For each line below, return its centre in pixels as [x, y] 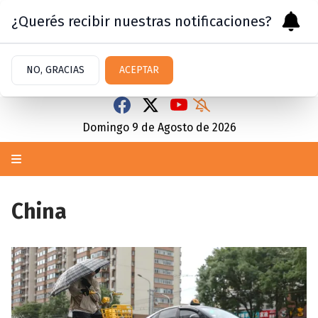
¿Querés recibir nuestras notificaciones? [142, 21]
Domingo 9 [110, 127]
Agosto [175, 127]
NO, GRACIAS [55, 70]
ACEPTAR [139, 70]
